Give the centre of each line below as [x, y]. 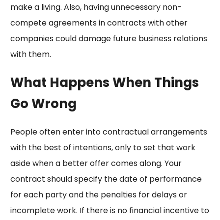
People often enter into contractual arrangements [109, 132]
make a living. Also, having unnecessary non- [96, 7]
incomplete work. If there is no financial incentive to [110, 211]
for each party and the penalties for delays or [98, 195]
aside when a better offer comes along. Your [96, 164]
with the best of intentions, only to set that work [103, 148]
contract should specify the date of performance [106, 179]
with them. [31, 55]
